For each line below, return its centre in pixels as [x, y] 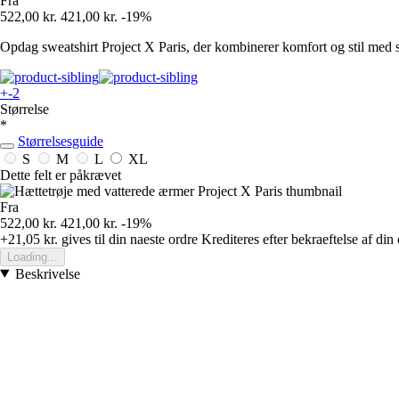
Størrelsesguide [61, 141]
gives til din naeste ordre [128, 239]
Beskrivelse [47, 273]
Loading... [33, 256]
